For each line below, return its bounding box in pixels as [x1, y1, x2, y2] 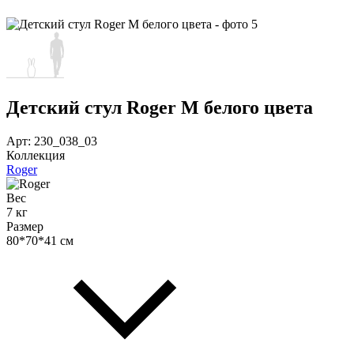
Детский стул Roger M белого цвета [6, 96, 313, 118]
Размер [6, 219, 43, 233]
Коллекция [6, 148, 65, 162]
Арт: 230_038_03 [6, 134, 97, 148]
